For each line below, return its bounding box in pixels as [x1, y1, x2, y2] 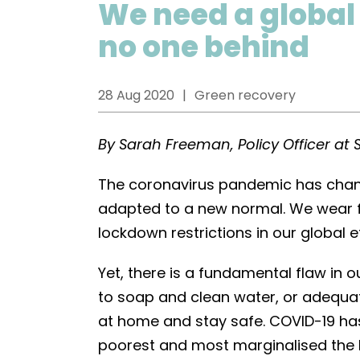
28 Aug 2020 [98, 86, 174, 104]
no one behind [98, 27, 309, 67]
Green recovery [194, 86, 296, 104]
